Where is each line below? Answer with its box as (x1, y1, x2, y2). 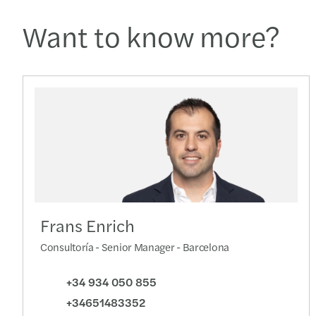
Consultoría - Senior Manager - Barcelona (40, 239, 229, 255)
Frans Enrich (40, 213, 135, 238)
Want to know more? (23, 16, 280, 56)
